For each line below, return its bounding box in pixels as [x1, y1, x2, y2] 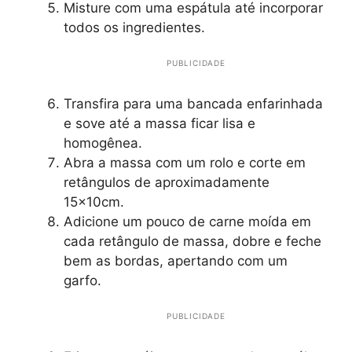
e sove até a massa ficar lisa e [64, 115, 255, 131]
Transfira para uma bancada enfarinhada [64, 95, 323, 112]
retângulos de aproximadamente [64, 174, 269, 190]
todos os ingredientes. [64, 19, 205, 35]
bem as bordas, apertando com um [64, 252, 288, 269]
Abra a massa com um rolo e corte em [64, 154, 306, 170]
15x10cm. [64, 193, 124, 210]
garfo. [64, 272, 101, 288]
